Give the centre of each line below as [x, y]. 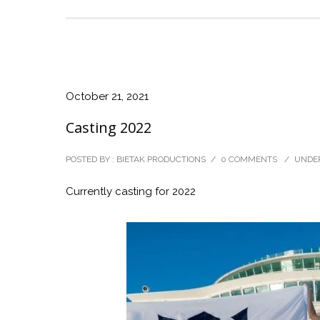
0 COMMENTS [249, 160]
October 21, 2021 [107, 97]
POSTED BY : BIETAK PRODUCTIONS [136, 160]
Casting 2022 [109, 128]
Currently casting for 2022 [131, 192]
